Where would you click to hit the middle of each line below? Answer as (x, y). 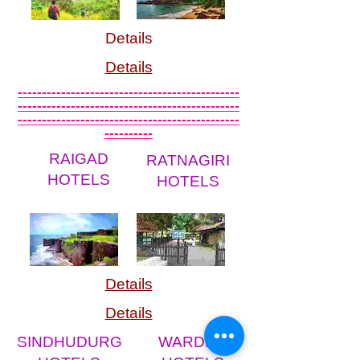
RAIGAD (79, 159)
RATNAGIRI (188, 160)
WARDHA (192, 342)
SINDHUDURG (69, 342)
